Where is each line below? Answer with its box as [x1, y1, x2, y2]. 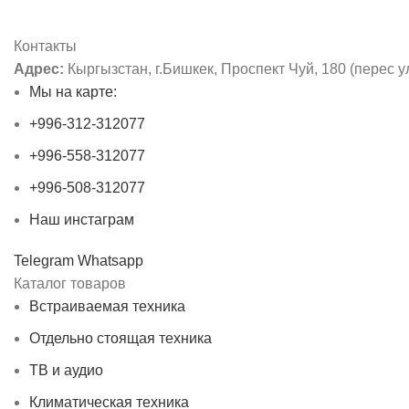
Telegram [14, 253, 74, 269]
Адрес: [14, 61, 64, 78]
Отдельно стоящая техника [29, 330, 212, 347]
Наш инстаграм [29, 212, 134, 228]
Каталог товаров [14, 276, 126, 292]
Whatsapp [78, 253, 143, 269]
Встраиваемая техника [29, 299, 185, 315]
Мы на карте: [29, 84, 117, 100]
